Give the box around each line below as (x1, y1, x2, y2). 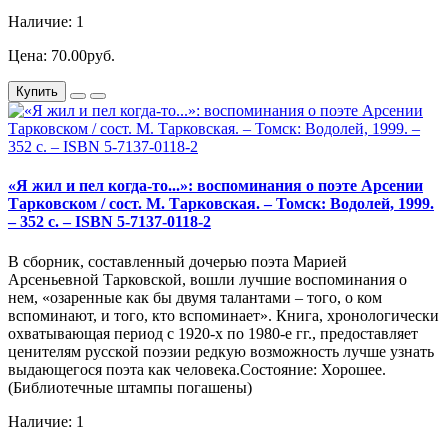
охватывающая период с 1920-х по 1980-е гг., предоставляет (8, 324, 418, 342)
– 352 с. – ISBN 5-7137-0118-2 (8, 213, 211, 231)
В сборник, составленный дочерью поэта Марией (8, 252, 347, 270)
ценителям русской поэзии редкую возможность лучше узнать (8, 342, 434, 360)
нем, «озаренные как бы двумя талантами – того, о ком (8, 288, 382, 306)
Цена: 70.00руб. (8, 47, 115, 65)
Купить (16, 84, 58, 100)
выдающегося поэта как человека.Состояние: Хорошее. (8, 360, 386, 378)
